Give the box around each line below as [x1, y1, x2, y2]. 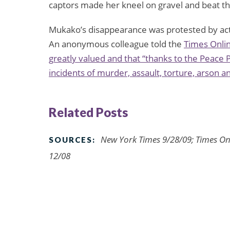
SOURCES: [49, 135, 95, 144]
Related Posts [49, 104, 128, 120]
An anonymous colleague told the [49, 38, 184, 50]
